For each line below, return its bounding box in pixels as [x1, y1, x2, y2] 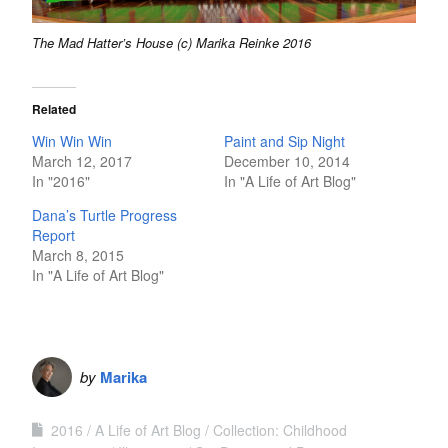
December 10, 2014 [224, 151, 350, 172]
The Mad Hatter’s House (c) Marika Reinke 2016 [32, 33, 311, 53]
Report [32, 225, 75, 246]
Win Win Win [32, 131, 112, 152]
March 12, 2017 [32, 151, 132, 172]
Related [32, 100, 76, 119]
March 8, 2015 [32, 245, 124, 266]
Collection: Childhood [213, 420, 347, 441]
